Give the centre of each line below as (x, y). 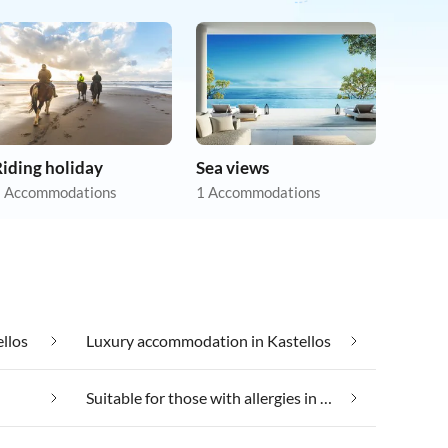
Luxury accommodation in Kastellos (208, 341)
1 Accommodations (258, 192)
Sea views (232, 168)
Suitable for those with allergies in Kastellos (326, 398)
